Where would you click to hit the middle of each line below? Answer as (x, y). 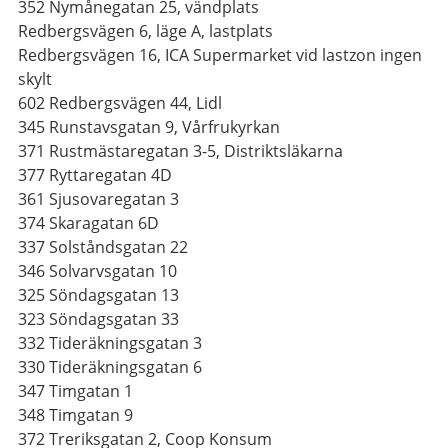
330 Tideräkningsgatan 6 (110, 367)
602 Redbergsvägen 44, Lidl (120, 103)
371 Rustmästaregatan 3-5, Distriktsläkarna (180, 151)
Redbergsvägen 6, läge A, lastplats (145, 31)
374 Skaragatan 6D (88, 223)
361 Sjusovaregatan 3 (98, 199)
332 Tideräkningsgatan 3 (110, 343)
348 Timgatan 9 (75, 415)
